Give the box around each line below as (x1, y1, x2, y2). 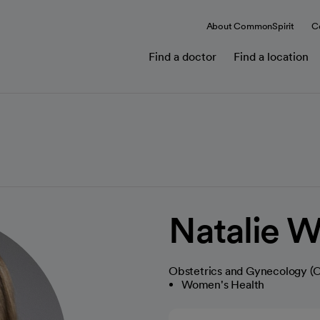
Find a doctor (149, 49, 216, 64)
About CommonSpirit (206, 20, 294, 31)
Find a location (234, 49, 309, 64)
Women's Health (181, 278, 265, 291)
